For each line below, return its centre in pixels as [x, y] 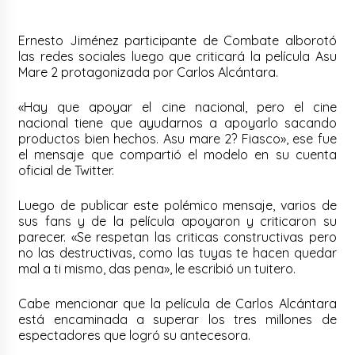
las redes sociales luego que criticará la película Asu [177, 56]
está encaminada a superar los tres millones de [177, 319]
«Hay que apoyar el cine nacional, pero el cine [177, 107]
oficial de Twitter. [68, 170]
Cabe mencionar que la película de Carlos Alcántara [177, 303]
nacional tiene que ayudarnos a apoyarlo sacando [177, 122]
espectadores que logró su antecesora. [135, 335]
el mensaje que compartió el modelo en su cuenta [177, 154]
